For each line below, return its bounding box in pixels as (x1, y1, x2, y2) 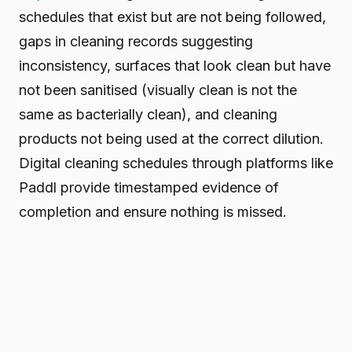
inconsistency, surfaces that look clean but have (19, 57, 331, 74)
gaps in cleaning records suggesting (19, 32, 253, 49)
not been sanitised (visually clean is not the (19, 81, 297, 98)
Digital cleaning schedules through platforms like (19, 154, 333, 171)
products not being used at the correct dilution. (19, 130, 324, 147)
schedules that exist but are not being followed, (19, 8, 326, 25)
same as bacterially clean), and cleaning (19, 105, 277, 123)
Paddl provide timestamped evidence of (19, 178, 279, 196)
